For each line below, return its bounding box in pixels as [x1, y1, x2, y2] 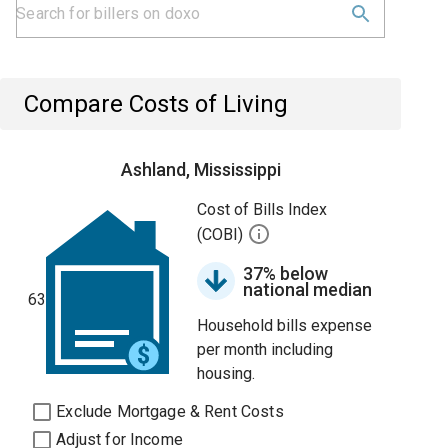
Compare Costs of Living [24, 90, 289, 118]
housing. [197, 364, 256, 383]
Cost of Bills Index [197, 200, 328, 219]
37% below [243, 263, 329, 284]
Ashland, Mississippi [120, 159, 281, 180]
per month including [197, 340, 334, 359]
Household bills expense [197, 316, 373, 335]
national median [243, 279, 373, 300]
